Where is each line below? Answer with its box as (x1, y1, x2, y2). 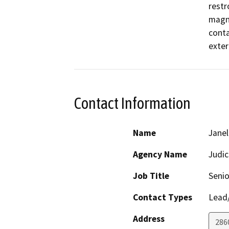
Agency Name (133, 149, 187, 161)
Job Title (133, 170, 169, 182)
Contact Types (133, 192, 192, 203)
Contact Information (74, 94, 191, 112)
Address (133, 213, 165, 225)
